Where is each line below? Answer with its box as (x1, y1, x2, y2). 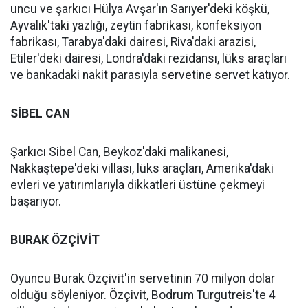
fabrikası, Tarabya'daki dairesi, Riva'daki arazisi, (10, 35, 256, 49)
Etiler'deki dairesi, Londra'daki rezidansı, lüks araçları (10, 52, 287, 65)
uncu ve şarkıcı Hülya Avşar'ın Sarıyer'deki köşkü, (10, 2, 269, 16)
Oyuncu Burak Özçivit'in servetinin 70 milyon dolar (10, 272, 275, 285)
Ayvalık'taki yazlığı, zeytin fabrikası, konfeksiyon (10, 19, 261, 32)
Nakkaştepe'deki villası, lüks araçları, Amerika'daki (10, 162, 274, 175)
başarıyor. (10, 195, 61, 208)
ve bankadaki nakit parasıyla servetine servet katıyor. (10, 68, 290, 82)
